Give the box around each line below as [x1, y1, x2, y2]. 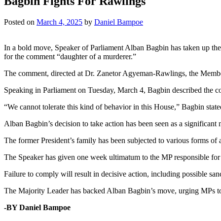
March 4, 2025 [37, 17, 82, 26]
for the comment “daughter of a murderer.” [4, 52, 136, 61]
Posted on [4, 17, 37, 26]
